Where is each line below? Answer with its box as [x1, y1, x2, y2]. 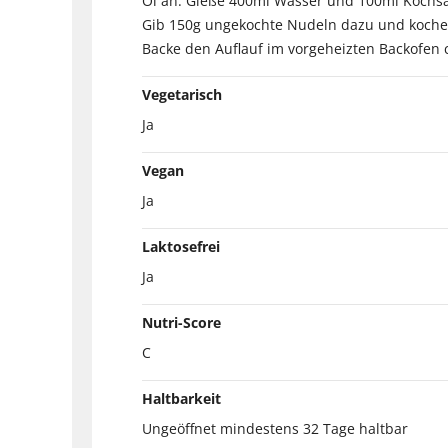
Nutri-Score [142, 312, 221, 332]
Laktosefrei [142, 236, 220, 256]
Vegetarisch [142, 84, 222, 104]
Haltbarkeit [142, 388, 221, 408]
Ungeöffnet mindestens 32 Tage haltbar [142, 418, 408, 438]
